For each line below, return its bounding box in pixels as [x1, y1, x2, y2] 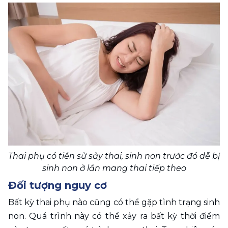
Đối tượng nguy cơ [8, 179, 107, 191]
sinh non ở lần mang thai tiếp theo [42, 163, 186, 173]
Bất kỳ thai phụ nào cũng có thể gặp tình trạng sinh [8, 197, 220, 207]
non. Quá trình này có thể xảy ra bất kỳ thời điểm [8, 211, 220, 221]
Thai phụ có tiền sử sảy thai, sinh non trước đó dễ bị [8, 151, 220, 161]
